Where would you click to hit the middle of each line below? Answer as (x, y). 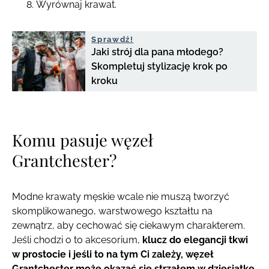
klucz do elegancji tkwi (195, 240)
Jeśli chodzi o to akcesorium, (77, 240)
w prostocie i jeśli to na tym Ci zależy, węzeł (113, 254)
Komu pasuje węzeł (83, 140)
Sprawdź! (113, 39)
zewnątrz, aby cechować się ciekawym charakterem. (128, 225)
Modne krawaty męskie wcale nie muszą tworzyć (121, 196)
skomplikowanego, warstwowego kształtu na (112, 211)
